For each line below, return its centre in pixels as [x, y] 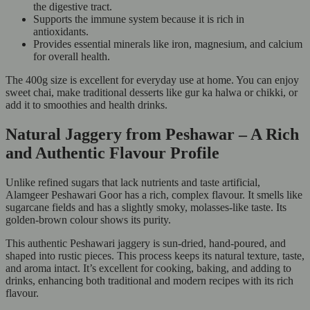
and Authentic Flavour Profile [112, 153]
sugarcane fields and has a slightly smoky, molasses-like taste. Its [146, 207]
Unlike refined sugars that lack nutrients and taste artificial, [133, 182]
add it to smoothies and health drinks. [86, 105]
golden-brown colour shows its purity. [88, 219]
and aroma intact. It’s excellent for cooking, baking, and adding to [148, 268]
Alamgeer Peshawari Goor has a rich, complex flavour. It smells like [154, 194]
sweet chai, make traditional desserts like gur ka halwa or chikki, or [152, 93]
